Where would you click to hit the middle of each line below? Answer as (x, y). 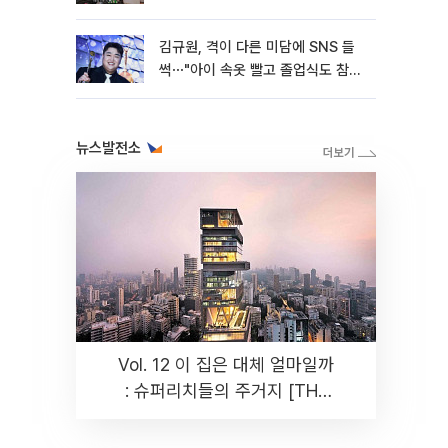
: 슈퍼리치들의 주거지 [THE (226, 390)
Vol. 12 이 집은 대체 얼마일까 (226, 364)
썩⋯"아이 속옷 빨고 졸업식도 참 (254, 70)
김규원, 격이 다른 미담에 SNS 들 (257, 47)
